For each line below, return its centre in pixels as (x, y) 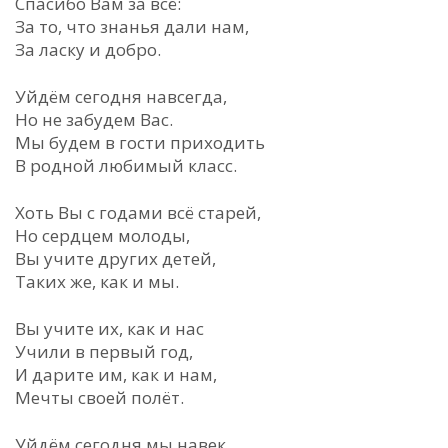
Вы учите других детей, (115, 258)
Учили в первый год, (104, 351)
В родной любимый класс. (126, 165)
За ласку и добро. (88, 49)
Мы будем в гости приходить (140, 142)
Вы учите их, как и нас (109, 328)
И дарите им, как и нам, (116, 374)
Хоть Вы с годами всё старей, (138, 212)
